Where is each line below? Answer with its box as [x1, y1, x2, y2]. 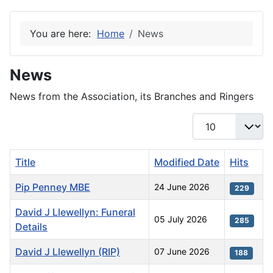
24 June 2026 [154, 182, 210, 193]
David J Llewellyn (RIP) [15, 246, 120, 258]
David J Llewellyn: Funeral [15, 206, 135, 219]
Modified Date [154, 156, 219, 169]
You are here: [30, 27, 97, 40]
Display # [192, 114, 235, 127]
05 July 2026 [154, 214, 207, 225]
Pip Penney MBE [15, 181, 90, 194]
